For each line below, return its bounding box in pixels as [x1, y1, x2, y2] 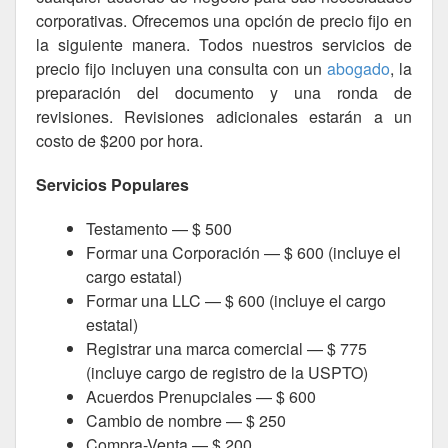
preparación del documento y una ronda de [36, 81, 412, 104]
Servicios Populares [36, 173, 189, 196]
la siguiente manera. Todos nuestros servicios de [36, 33, 412, 56]
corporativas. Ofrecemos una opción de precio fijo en [36, 9, 412, 32]
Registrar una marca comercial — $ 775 [86, 337, 367, 360]
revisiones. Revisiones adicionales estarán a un [36, 105, 412, 128]
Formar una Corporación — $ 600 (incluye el [86, 241, 401, 264]
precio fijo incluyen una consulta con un [36, 57, 327, 80]
